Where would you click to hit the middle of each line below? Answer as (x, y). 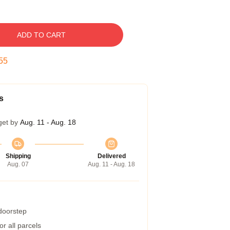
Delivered (111, 156)
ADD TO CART (41, 35)
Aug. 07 (18, 164)
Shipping (18, 156)
